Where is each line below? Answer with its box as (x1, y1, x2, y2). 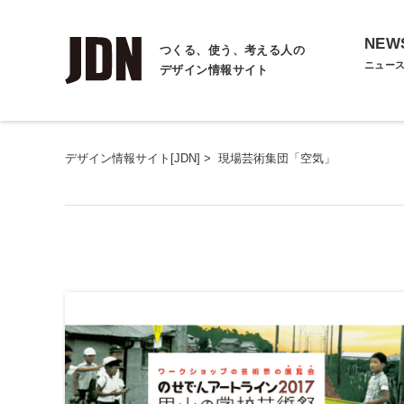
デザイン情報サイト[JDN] (65, 151, 200, 165)
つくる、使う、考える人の (160, 44, 306, 57)
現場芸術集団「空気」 (218, 151, 335, 165)
